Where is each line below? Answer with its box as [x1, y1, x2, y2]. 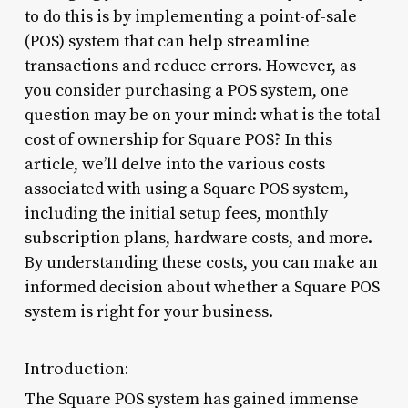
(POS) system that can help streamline [24, 30, 310, 52]
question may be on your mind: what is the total [24, 104, 381, 126]
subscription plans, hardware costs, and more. [24, 227, 372, 249]
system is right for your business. [24, 301, 273, 322]
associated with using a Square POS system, [24, 178, 349, 199]
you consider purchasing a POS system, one [24, 79, 349, 101]
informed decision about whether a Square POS [24, 276, 380, 298]
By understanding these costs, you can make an [24, 251, 378, 273]
